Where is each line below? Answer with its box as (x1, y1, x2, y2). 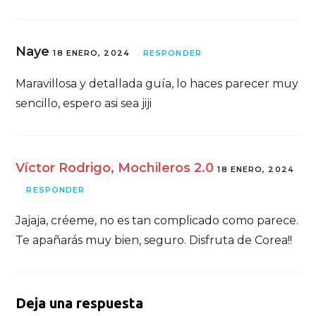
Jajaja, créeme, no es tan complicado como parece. (16, 213, 299, 227)
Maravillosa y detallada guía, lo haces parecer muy (16, 76, 299, 90)
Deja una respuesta (16, 294, 144, 311)
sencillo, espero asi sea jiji (16, 96, 152, 110)
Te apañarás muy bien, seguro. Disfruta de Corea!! (16, 233, 293, 247)
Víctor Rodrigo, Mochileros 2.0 (16, 159, 214, 176)
